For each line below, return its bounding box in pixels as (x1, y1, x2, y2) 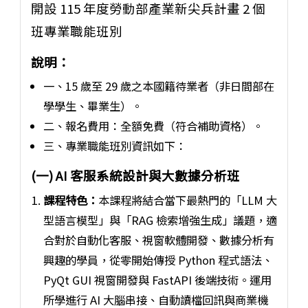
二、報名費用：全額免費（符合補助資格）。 (43, 118, 264, 135)
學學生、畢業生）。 (43, 98, 143, 115)
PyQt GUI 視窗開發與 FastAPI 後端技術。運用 (43, 271, 272, 288)
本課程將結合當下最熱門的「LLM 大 (98, 191, 278, 208)
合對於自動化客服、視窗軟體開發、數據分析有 (43, 231, 275, 248)
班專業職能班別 (30, 22, 122, 41)
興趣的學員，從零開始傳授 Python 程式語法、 (43, 251, 274, 268)
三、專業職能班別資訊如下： (43, 137, 187, 155)
